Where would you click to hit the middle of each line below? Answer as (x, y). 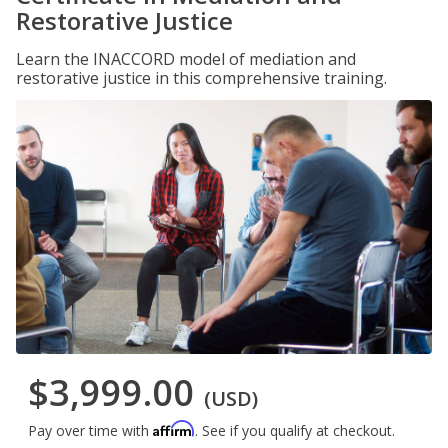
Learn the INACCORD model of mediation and (186, 59)
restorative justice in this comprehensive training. (201, 78)
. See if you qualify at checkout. (295, 431)
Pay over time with (90, 431)
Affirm (174, 429)
